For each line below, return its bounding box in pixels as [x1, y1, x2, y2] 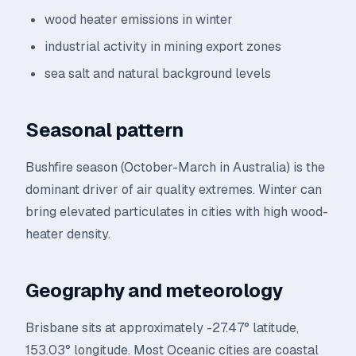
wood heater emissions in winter [44, 11, 233, 28]
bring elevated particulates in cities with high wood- [25, 203, 328, 220]
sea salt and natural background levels [44, 65, 271, 82]
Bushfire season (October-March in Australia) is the [25, 159, 325, 176]
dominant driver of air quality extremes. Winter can [25, 181, 322, 198]
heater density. [25, 226, 110, 242]
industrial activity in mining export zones [44, 38, 281, 55]
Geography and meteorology [25, 278, 283, 303]
